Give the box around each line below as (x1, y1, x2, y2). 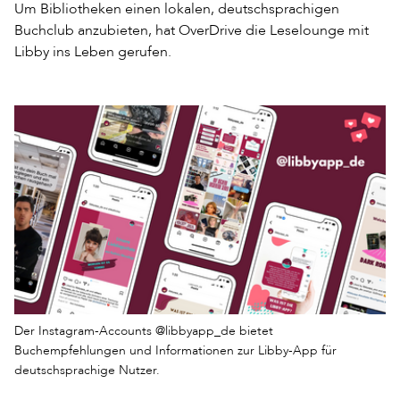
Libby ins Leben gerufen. (14, 42, 171, 60)
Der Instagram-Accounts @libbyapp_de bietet (14, 322, 273, 338)
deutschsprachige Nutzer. (14, 362, 160, 378)
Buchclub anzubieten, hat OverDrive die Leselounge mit (14, 21, 369, 38)
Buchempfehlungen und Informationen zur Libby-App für (14, 342, 337, 358)
